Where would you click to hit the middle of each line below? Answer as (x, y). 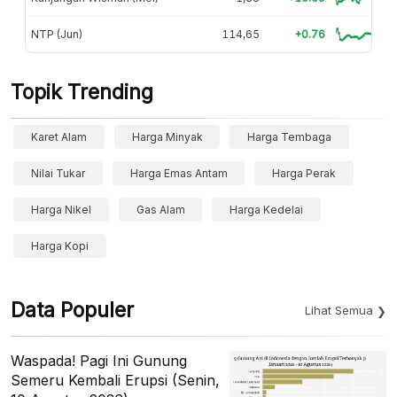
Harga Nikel (61, 209)
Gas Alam (160, 209)
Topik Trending (82, 92)
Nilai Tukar (58, 173)
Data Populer (72, 310)
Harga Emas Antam (179, 173)
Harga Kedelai (267, 209)
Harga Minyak (167, 136)
